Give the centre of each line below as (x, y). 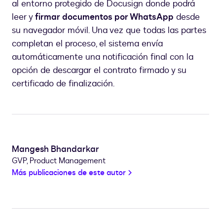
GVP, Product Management (59, 161)
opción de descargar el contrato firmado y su (99, 70)
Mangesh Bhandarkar (55, 149)
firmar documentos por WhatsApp (104, 17)
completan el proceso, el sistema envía (87, 43)
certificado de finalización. (63, 83)
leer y (23, 17)
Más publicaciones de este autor (69, 172)
